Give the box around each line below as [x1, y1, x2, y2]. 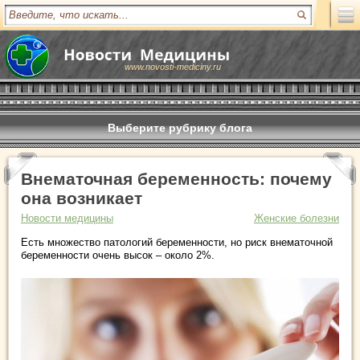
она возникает [21, 189, 142, 207]
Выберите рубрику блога [108, 121, 252, 134]
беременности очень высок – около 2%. [21, 249, 215, 261]
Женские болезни [254, 212, 339, 224]
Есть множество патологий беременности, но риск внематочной [21, 236, 333, 248]
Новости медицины [21, 212, 113, 224]
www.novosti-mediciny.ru [125, 62, 221, 72]
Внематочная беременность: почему [21, 170, 332, 188]
